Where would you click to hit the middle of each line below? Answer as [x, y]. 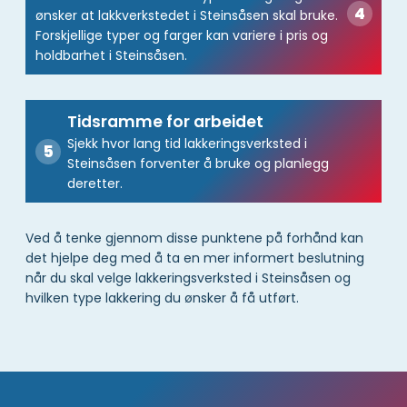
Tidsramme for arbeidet [165, 121]
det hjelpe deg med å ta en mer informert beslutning [195, 258]
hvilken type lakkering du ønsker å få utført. [162, 298]
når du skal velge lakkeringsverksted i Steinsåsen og [188, 278]
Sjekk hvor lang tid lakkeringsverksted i [187, 143]
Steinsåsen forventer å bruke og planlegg [198, 163]
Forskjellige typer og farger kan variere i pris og [181, 35]
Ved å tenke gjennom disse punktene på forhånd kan [194, 238]
